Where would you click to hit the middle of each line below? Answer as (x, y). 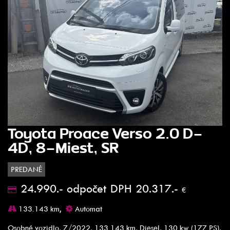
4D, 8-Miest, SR (63, 147)
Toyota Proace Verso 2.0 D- (105, 133)
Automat (88, 208)
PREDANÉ (26, 169)
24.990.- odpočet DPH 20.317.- (101, 188)
